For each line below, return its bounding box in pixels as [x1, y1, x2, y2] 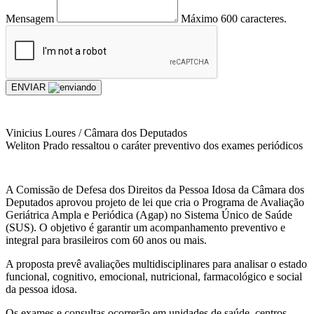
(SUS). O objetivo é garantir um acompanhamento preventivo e [6, 221, 285, 233]
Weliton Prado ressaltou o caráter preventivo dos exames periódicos [6, 139, 303, 151]
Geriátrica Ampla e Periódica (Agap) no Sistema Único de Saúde [6, 208, 292, 221]
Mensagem [6, 12, 54, 25]
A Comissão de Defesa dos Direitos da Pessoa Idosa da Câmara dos [6, 183, 304, 196]
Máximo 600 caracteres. [181, 12, 287, 25]
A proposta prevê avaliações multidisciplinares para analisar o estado [6, 257, 307, 270]
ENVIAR [11, 81, 48, 93]
